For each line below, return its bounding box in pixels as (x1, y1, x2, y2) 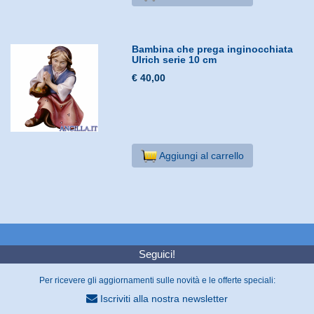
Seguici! (139, 247, 175, 260)
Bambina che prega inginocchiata (132, 43, 294, 55)
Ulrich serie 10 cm (132, 53, 217, 65)
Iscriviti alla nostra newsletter (97, 292, 228, 304)
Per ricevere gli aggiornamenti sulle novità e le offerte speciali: (39, 275, 275, 285)
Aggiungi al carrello (156, 149, 244, 161)
